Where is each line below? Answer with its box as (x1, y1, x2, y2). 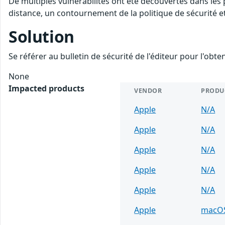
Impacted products (9, 82, 84, 94)
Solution (9, 25, 74, 47)
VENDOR (134, 86, 162, 95)
